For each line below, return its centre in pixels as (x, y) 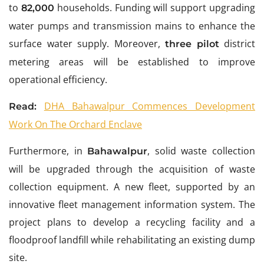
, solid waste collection (202, 151)
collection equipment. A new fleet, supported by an (132, 187)
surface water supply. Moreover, (85, 44)
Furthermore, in (48, 151)
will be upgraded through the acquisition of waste (132, 169)
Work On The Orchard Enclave (75, 125)
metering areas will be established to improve (132, 62)
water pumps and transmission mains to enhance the (132, 26)
